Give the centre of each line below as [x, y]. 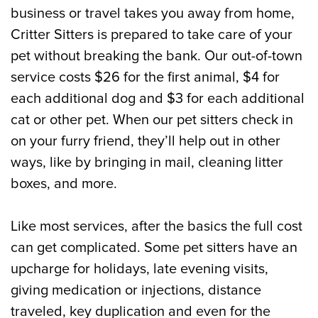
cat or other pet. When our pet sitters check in [152, 120]
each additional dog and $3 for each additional [158, 99]
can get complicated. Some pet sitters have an [154, 248]
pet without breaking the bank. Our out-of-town [157, 56]
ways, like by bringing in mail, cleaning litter [147, 163]
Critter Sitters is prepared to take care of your [152, 35]
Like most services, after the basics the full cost [157, 226]
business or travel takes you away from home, [153, 13]
